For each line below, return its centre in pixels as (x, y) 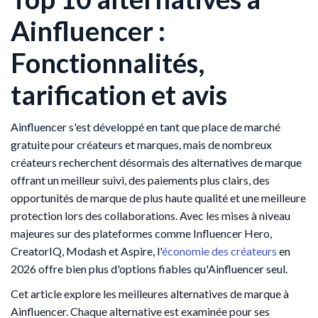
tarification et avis (119, 95)
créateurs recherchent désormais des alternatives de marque (156, 163)
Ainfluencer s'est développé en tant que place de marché (146, 127)
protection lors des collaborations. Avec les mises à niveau (150, 216)
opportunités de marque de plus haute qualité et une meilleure (158, 198)
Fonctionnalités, (108, 63)
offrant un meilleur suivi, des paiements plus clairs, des (140, 180)
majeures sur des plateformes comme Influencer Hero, (141, 234)
